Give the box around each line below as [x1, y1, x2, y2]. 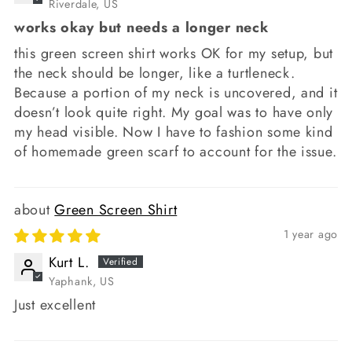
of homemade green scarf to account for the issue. [14, 141, 337, 163]
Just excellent [14, 295, 97, 316]
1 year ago [283, 226, 338, 243]
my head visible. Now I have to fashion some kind [14, 122, 333, 143]
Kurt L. [49, 252, 90, 273]
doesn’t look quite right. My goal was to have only [14, 102, 334, 123]
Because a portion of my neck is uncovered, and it [14, 82, 338, 104]
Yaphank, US [49, 273, 115, 290]
